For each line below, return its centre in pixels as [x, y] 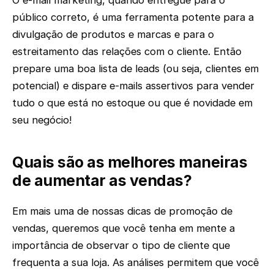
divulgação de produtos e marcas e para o [113, 34]
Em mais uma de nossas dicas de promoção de [122, 211]
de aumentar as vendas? [102, 180]
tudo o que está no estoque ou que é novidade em [132, 102]
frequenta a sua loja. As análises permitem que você [135, 262]
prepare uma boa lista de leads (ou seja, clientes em [135, 68]
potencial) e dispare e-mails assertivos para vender [133, 85]
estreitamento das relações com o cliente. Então [127, 51]
